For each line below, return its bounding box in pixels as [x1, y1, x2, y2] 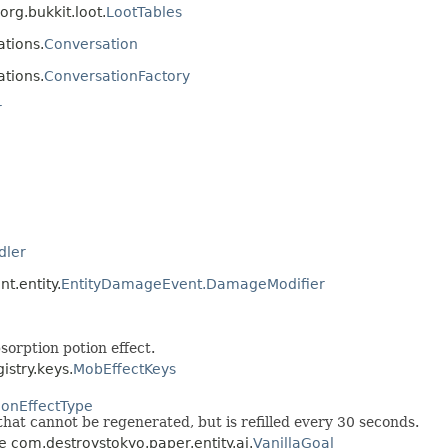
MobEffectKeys [73, 361, 176, 378]
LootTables [106, 4, 182, 21]
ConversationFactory [44, 68, 190, 85]
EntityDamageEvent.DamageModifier [61, 276, 325, 293]
